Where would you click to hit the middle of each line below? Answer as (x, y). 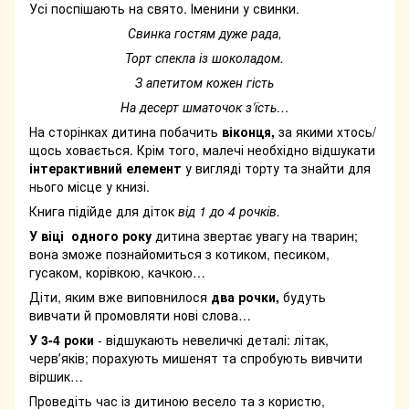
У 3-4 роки (62, 340)
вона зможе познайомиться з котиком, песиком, (179, 254)
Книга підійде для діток (104, 211)
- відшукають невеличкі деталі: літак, (211, 340)
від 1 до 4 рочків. (231, 211)
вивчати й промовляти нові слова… (140, 315)
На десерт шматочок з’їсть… (204, 107)
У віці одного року (90, 236)
